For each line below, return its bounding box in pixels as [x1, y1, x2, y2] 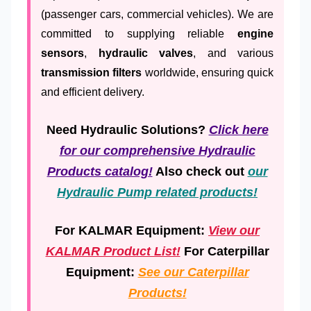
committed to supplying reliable [41, 27, 237, 40]
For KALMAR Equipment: [55, 223, 208, 237]
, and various [193, 47, 274, 59]
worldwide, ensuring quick [142, 66, 274, 78]
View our [208, 223, 260, 237]
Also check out [152, 164, 248, 178]
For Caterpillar [180, 244, 269, 258]
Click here [208, 122, 269, 137]
